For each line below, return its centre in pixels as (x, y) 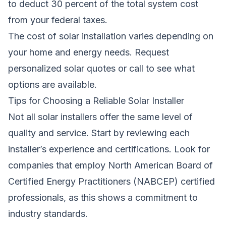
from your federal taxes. (58, 20)
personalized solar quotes (62, 68)
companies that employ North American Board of (110, 165)
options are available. (52, 84)
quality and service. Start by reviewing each (99, 133)
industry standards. (48, 213)
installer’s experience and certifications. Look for (109, 149)
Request (152, 52)
